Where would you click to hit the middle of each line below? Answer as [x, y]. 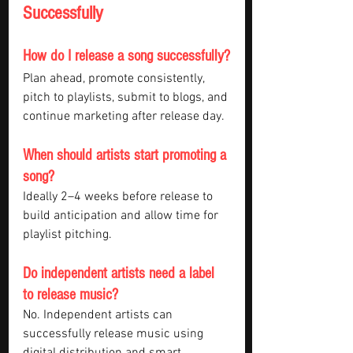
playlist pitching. [67, 235]
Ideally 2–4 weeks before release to [119, 197]
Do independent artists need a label [121, 273]
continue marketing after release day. [124, 117]
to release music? [71, 295]
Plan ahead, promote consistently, [115, 79]
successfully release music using [115, 334]
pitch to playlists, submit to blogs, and [127, 98]
